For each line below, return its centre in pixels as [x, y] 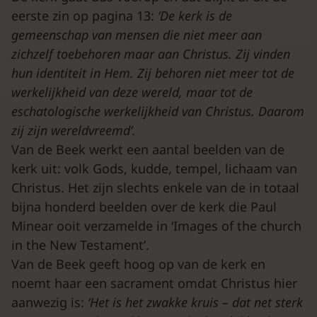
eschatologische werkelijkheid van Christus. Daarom [158, 111]
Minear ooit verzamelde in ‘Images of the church [156, 225]
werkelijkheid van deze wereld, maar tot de [132, 92]
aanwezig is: [50, 302]
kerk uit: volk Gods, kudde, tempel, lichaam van [154, 168]
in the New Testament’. [80, 244]
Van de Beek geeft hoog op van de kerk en [138, 264]
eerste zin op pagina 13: [85, 15]
